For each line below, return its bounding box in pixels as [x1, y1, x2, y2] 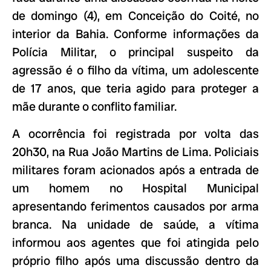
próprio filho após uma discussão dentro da [12, 252, 259, 269]
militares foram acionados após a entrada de [12, 162, 259, 178]
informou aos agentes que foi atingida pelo [12, 234, 259, 250]
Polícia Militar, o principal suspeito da [12, 44, 259, 60]
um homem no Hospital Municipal [12, 180, 259, 196]
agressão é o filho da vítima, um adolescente [12, 62, 259, 79]
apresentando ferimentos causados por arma [12, 198, 259, 214]
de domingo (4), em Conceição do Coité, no [12, 8, 259, 24]
